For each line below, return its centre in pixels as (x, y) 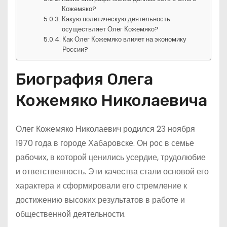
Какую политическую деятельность (116, 19)
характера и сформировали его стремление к (101, 186)
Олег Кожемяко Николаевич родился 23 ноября (105, 129)
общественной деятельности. (71, 214)
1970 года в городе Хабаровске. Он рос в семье (105, 143)
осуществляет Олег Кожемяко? (110, 29)
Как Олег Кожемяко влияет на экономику (125, 39)
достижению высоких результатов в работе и (100, 200)
